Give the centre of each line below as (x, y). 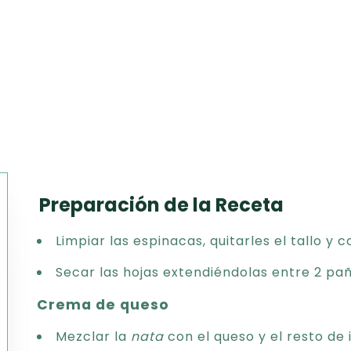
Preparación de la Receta (161, 205)
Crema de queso (103, 305)
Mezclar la (93, 337)
